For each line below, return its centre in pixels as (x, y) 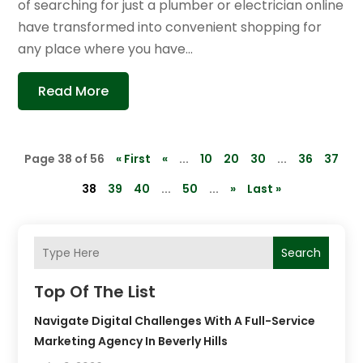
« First (133, 159)
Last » (264, 189)
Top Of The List (95, 292)
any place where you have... (106, 49)
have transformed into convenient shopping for (170, 28)
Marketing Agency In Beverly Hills (131, 342)
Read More (74, 92)
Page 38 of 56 (64, 159)
